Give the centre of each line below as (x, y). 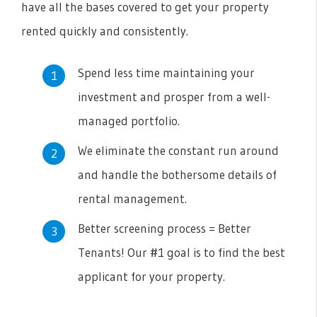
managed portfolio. (129, 121)
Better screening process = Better (165, 229)
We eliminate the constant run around (178, 151)
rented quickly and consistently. (105, 31)
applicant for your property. (151, 277)
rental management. (132, 199)
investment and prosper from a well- (174, 97)
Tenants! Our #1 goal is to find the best (181, 253)
